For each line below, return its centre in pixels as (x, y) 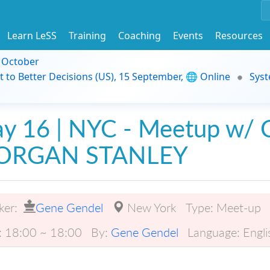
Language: (214, 232)
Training (87, 35)
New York (152, 207)
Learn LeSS (32, 35)
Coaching (140, 35)
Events (188, 35)
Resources (239, 35)
